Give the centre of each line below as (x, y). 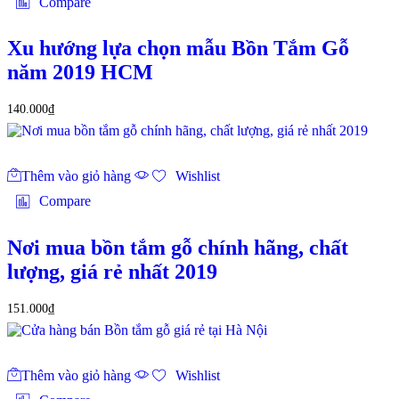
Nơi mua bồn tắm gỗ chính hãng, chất (178, 248)
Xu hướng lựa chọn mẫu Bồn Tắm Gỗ (178, 49)
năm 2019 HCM (80, 73)
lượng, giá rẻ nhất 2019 (112, 272)
